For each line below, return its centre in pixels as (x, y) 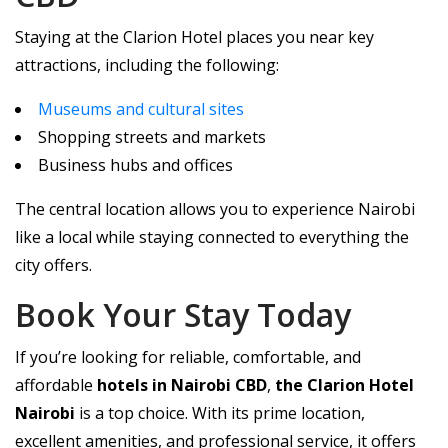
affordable (56, 385)
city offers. (53, 265)
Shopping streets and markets (152, 137)
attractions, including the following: (147, 65)
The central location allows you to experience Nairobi (215, 209)
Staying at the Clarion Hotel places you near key (194, 37)
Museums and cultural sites (141, 109)
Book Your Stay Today (183, 314)
